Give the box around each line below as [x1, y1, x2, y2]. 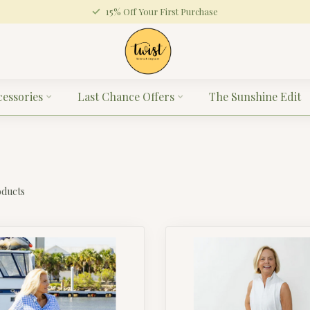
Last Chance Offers [77, 89, 174, 104]
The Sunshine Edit [208, 89, 301, 104]
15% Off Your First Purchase [106, 6, 218, 17]
